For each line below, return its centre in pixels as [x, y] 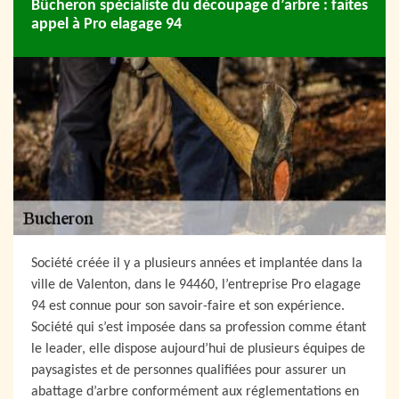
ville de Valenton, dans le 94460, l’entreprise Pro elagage [196, 285]
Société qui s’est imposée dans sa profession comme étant [199, 328]
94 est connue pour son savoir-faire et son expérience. [188, 306]
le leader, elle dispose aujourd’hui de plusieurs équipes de [198, 349]
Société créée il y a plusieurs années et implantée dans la [197, 264]
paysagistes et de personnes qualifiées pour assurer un [188, 370]
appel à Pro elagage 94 [106, 24]
